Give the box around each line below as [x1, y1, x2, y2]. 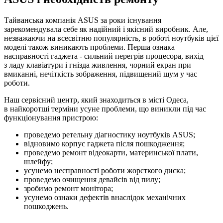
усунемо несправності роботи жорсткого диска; [24, 166, 186, 175]
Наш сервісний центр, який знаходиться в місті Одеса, [4, 95, 189, 104]
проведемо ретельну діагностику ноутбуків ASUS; [24, 130, 195, 139]
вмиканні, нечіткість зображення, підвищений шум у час [4, 69, 197, 78]
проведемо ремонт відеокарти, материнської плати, [24, 148, 198, 157]
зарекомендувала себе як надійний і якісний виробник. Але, [4, 24, 208, 33]
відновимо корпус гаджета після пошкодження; [24, 139, 185, 148]
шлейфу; [24, 157, 53, 166]
